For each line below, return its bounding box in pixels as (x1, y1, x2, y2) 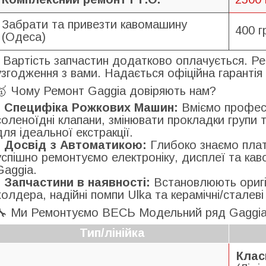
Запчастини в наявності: (4, 176, 150, 189)
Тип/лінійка (80, 226, 145, 239)
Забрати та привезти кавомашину (2, 18, 187, 31)
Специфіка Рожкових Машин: (4, 101, 178, 114)
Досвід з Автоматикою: (4, 138, 147, 151)
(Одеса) (2, 30, 46, 43)
